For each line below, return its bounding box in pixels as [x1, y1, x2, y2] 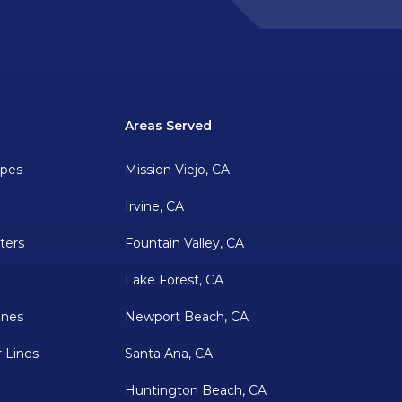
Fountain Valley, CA [124, 235, 244, 252]
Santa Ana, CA [124, 345, 213, 363]
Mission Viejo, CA [124, 162, 230, 179]
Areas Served [124, 118, 212, 135]
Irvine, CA [124, 198, 184, 215]
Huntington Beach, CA [124, 382, 267, 399]
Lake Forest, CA [124, 272, 223, 289]
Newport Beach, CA [124, 309, 249, 326]
